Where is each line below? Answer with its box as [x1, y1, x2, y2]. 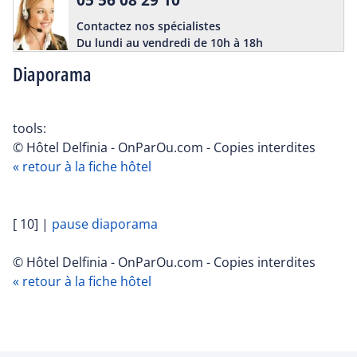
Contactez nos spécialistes [76, 18, 221, 34]
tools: [13, 119, 46, 137]
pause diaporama [52, 214, 158, 233]
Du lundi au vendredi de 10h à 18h [76, 35, 263, 51]
